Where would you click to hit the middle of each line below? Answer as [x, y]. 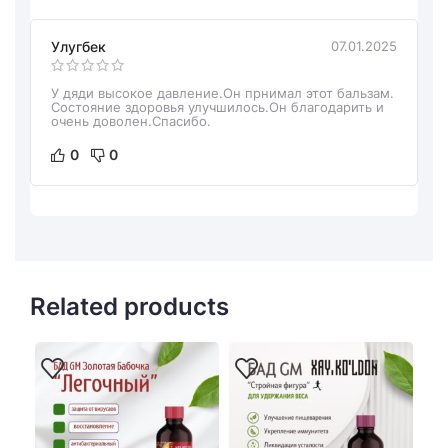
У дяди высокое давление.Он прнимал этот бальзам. [222, 92]
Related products [129, 306]
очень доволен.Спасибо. [131, 120]
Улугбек [78, 46]
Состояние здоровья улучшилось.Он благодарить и [217, 106]
